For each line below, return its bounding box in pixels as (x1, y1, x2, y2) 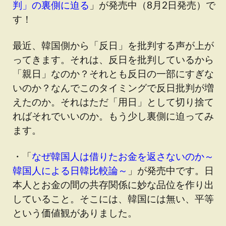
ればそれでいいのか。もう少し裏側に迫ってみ (13, 110, 214, 122)
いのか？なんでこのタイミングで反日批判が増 (13, 82, 214, 93)
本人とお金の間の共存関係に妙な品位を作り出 (13, 179, 214, 190)
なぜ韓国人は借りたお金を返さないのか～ (32, 150, 214, 162)
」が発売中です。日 (128, 164, 214, 176)
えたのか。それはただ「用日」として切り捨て (13, 96, 214, 107)
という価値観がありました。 (13, 207, 137, 218)
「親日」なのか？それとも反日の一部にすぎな (13, 68, 214, 79)
